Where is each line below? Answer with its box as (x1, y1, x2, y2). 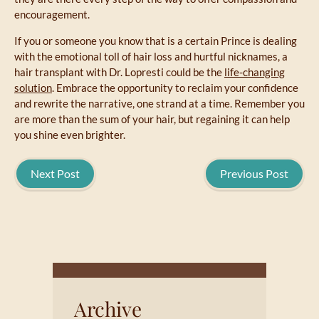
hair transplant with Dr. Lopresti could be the (14, 66, 224, 79)
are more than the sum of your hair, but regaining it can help (14, 113, 290, 126)
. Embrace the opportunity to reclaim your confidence (52, 81, 298, 95)
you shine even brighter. (14, 128, 125, 142)
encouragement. (14, 8, 90, 21)
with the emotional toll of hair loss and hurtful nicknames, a (14, 50, 288, 63)
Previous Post (220, 167, 288, 181)
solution (14, 81, 52, 95)
